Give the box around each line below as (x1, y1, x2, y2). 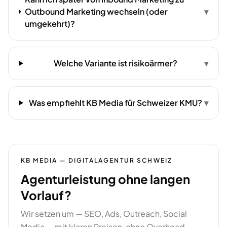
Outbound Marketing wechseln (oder (24, 6, 168, 17)
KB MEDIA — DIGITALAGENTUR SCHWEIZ (21, 157, 173, 164)
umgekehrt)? (24, 18, 75, 29)
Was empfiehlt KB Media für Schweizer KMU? (29, 97, 203, 108)
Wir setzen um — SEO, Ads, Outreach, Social (21, 208, 187, 219)
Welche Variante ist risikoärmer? (54, 58, 178, 68)
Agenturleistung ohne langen (21, 171, 190, 186)
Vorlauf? (21, 187, 71, 203)
